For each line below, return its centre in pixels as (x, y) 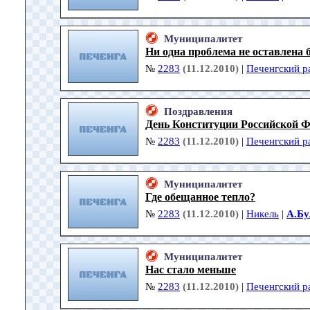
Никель (263, 214)
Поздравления (198, 112)
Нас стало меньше (191, 270)
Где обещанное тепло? (200, 197)
